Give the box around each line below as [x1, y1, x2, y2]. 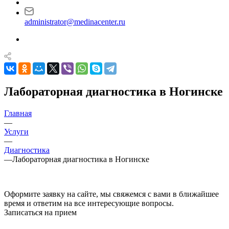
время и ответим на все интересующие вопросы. [4, 198, 174, 208]
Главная [4, 108, 32, 118]
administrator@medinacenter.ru [25, 17, 125, 26]
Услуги [4, 127, 29, 136]
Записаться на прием [4, 208, 77, 217]
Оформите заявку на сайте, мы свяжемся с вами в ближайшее [4, 189, 219, 198]
